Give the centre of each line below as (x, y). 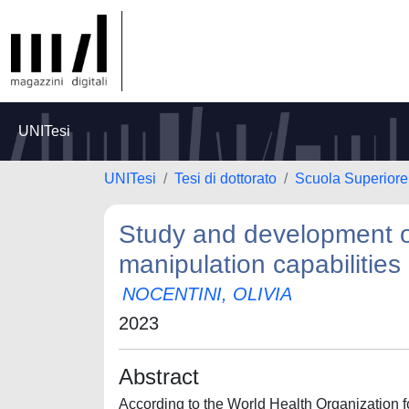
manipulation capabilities (260, 264)
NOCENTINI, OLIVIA (207, 294)
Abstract (159, 377)
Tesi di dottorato (225, 178)
